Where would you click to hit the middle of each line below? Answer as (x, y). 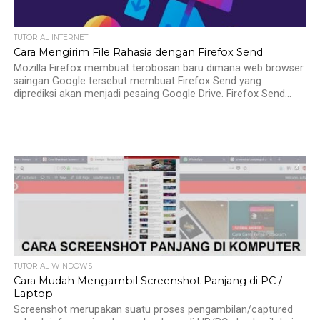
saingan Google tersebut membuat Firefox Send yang (137, 81)
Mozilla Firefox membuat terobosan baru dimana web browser (158, 68)
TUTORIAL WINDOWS (52, 266)
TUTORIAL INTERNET (50, 37)
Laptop (33, 294)
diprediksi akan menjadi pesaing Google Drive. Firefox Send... (152, 94)
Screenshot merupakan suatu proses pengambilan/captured (153, 310)
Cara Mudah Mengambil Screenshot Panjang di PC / (147, 281)
